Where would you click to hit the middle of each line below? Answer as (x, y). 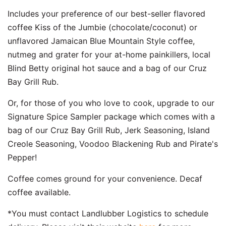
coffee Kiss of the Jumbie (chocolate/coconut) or (102, 27)
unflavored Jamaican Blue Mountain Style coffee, (101, 41)
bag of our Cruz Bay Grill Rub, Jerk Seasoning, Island (109, 130)
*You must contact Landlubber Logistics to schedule (108, 213)
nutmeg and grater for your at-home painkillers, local (109, 54)
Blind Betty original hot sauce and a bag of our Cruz (107, 68)
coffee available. (40, 192)
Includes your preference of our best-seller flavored (106, 13)
